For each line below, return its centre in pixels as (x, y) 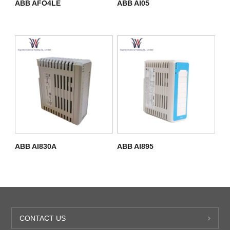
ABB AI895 (135, 147)
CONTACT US (43, 218)
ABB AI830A (35, 147)
